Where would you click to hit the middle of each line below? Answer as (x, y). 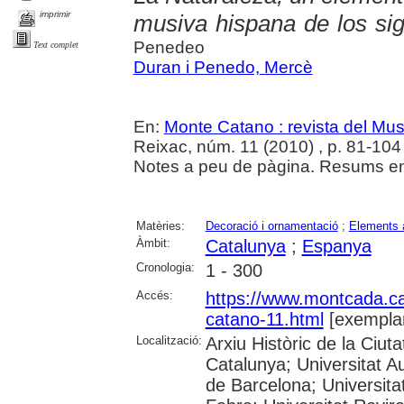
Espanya (336, 247)
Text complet (56, 44)
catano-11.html (264, 320)
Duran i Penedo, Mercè (223, 68)
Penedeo (169, 48)
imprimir (55, 14)
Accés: (154, 296)
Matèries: (160, 226)
